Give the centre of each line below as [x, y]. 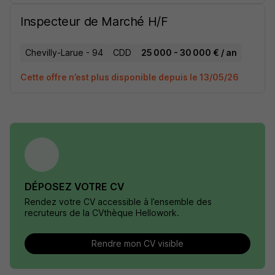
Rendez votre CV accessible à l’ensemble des [118, 202]
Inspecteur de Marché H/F [94, 21]
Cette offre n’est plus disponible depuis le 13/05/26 [130, 77]
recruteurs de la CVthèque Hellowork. [102, 213]
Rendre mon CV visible [137, 243]
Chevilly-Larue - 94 [64, 52]
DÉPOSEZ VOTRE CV [75, 187]
